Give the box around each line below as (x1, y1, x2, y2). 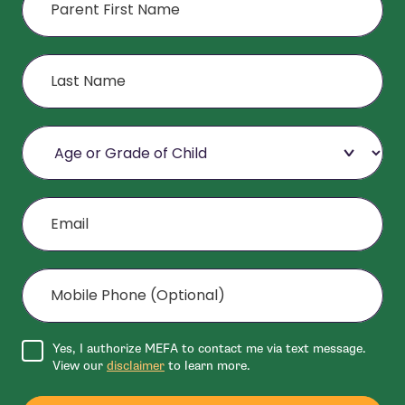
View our (52, 358, 107, 374)
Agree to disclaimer (21, 332, 132, 348)
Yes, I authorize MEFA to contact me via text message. (52, 341, 366, 357)
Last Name (21, 44, 93, 63)
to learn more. (165, 358, 250, 374)
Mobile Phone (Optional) (21, 259, 179, 278)
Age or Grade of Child (21, 116, 165, 135)
